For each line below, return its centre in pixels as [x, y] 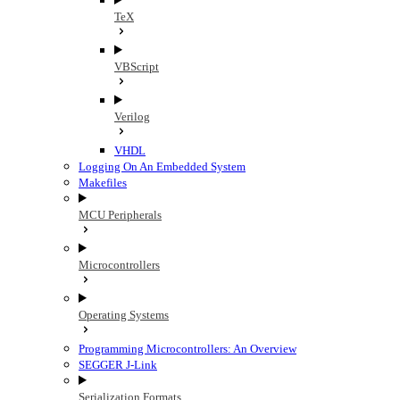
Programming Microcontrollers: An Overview [187, 349]
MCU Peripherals [120, 215]
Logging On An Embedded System [162, 167]
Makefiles [103, 183]
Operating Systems [124, 315]
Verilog [132, 117]
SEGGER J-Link [118, 365]
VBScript [137, 67]
